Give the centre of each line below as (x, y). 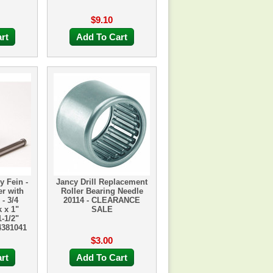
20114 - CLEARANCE (102, 200)
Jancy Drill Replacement (102, 182)
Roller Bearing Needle (102, 191)
